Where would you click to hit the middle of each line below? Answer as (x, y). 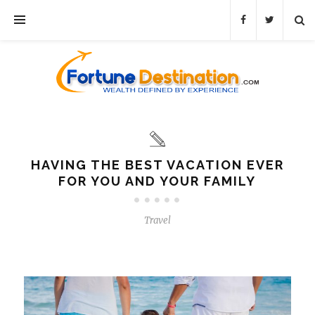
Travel (157, 221)
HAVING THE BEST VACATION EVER (157, 165)
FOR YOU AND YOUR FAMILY (157, 181)
